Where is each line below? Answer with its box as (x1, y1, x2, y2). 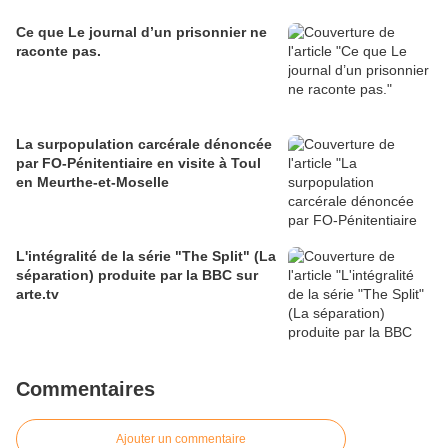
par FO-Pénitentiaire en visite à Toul (16, 155, 261, 172)
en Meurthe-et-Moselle (16, 174, 169, 191)
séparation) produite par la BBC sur (16, 267, 258, 284)
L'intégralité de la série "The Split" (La (16, 248, 276, 265)
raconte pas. (16, 43, 101, 60)
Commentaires (16, 378, 155, 401)
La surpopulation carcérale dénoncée (16, 136, 272, 153)
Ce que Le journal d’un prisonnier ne (16, 24, 267, 41)
